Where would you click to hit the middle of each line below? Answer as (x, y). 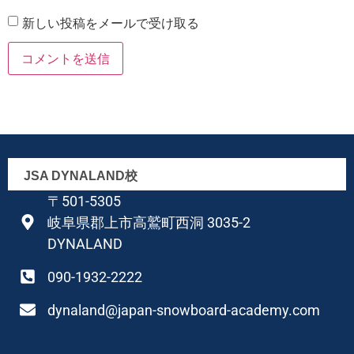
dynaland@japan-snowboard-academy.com (184, 310)
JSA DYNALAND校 (81, 175)
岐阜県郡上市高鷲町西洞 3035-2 (149, 222)
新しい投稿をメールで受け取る (111, 23)
